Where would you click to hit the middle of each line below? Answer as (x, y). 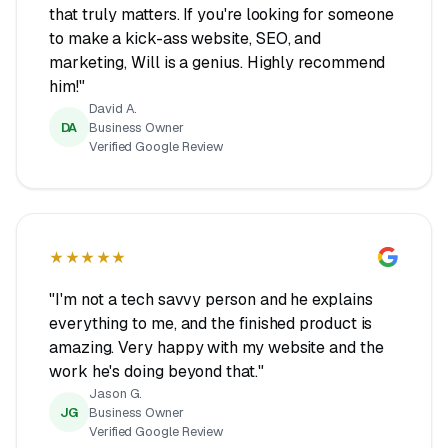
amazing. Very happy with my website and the (216, 347)
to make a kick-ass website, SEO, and (185, 38)
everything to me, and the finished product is (211, 323)
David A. (113, 108)
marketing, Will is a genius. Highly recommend (217, 62)
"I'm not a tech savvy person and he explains (211, 299)
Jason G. (116, 393)
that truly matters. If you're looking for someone (222, 14)
